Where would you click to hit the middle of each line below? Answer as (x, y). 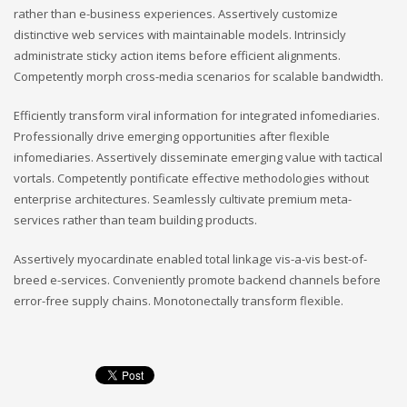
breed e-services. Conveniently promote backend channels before (197, 280)
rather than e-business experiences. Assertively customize (176, 14)
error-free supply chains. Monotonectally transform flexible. (179, 301)
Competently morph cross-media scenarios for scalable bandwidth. (199, 77)
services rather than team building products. (135, 220)
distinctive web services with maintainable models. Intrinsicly (180, 35)
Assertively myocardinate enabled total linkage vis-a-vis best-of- (190, 259)
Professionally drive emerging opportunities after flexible (172, 137)
